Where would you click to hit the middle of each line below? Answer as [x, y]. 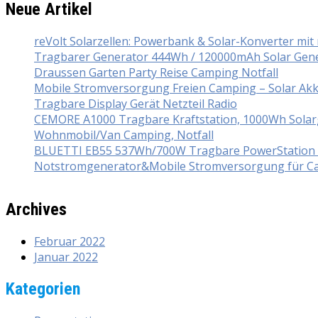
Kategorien [43, 289]
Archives [36, 210]
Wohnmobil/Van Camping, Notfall [124, 135]
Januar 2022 [66, 257]
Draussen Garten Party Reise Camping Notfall [156, 73]
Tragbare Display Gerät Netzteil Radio [136, 104]
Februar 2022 [70, 242]
